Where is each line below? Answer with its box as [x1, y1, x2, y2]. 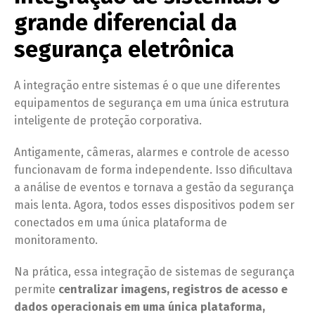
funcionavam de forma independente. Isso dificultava [14, 163, 292, 177]
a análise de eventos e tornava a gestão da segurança [14, 181, 294, 195]
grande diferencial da [14, 9, 237, 37]
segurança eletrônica [14, 36, 234, 63]
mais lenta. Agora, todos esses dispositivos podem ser [14, 198, 295, 212]
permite [14, 283, 58, 297]
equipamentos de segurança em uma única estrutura [14, 96, 289, 110]
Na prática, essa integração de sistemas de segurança [14, 265, 295, 279]
